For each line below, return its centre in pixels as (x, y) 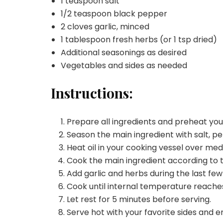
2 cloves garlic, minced (105, 26)
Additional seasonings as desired (124, 52)
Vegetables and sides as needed (124, 65)
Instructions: (92, 93)
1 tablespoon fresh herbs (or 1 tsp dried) (139, 39)
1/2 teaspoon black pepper (114, 13)
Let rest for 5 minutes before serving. (139, 199)
